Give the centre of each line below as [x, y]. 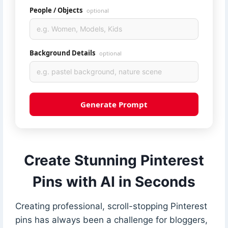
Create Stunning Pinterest [114, 160]
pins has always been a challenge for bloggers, [111, 220]
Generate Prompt [114, 104]
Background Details [63, 53]
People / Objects [56, 10]
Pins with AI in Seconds [114, 181]
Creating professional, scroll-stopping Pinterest [111, 206]
